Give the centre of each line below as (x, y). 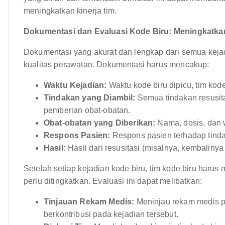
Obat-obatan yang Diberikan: (100, 123)
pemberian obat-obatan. (87, 110)
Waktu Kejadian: (75, 85)
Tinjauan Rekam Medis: (89, 201)
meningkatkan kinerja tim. (70, 11)
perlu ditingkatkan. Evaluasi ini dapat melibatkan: (113, 181)
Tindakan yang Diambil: (90, 97)
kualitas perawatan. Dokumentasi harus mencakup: (117, 64)
